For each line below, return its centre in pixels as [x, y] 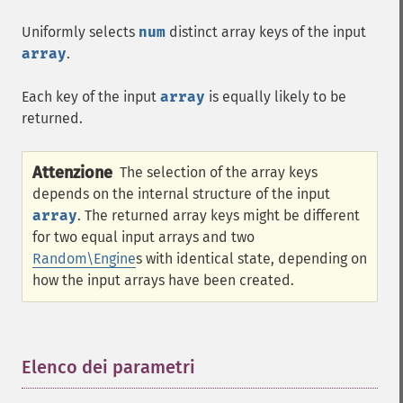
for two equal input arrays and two [143, 237]
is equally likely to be [276, 97]
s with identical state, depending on [251, 259]
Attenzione [72, 173]
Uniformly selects [80, 32]
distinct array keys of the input [266, 32]
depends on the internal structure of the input [181, 194]
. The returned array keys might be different [219, 215]
